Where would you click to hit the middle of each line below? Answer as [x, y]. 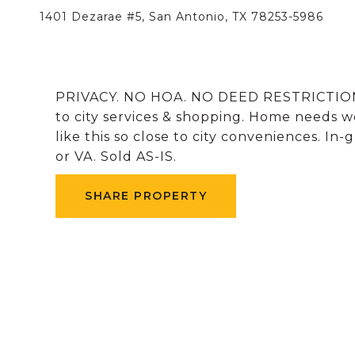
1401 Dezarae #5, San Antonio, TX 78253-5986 [181, 17]
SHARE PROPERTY [146, 196]
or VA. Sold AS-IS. [116, 157]
